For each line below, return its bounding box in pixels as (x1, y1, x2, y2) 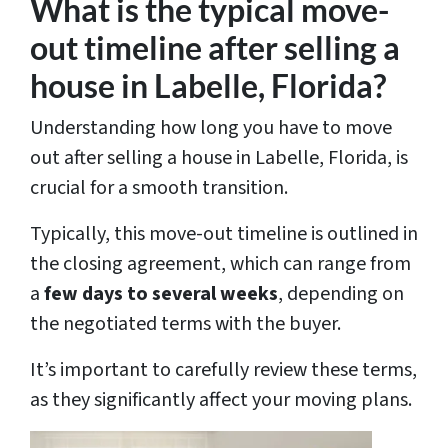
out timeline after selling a (30, 28, 400, 68)
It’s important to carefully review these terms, (30, 356, 417, 385)
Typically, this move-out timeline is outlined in (30, 220, 418, 249)
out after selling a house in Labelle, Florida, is (30, 144, 408, 173)
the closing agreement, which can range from (30, 250, 411, 279)
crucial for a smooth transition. (30, 174, 292, 203)
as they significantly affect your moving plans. (30, 386, 412, 415)
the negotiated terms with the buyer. (30, 310, 345, 339)
